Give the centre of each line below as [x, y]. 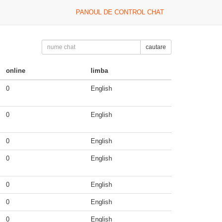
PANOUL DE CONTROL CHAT [120, 12]
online [16, 71]
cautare [156, 47]
